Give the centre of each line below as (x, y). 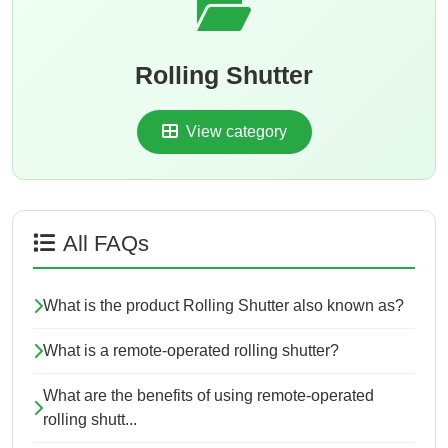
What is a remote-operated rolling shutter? (191, 351)
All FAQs (106, 244)
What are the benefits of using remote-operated (208, 396)
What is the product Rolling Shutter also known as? (223, 306)
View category (234, 132)
